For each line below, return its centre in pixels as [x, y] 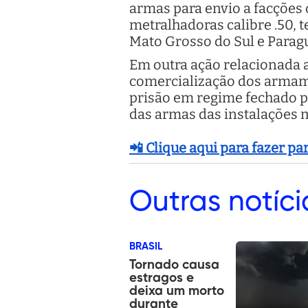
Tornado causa [174, 265]
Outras [175, 202]
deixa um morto [177, 291]
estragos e [162, 278]
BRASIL [146, 246]
